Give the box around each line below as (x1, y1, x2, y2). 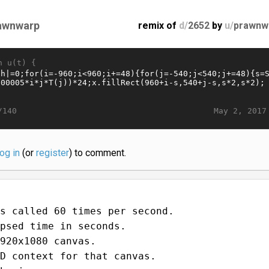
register (35, 147, 69, 159)
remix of (138, 19, 180, 31)
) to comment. (68, 147, 126, 159)
